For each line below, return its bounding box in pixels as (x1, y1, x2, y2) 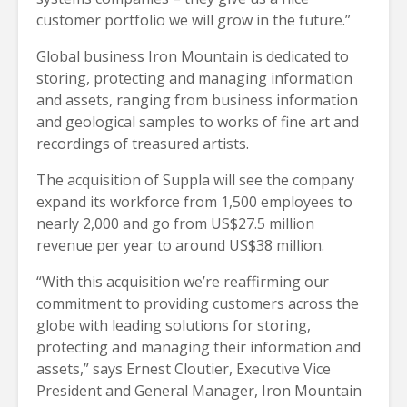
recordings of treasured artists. (36, 134, 249, 154)
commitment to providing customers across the (36, 293, 359, 314)
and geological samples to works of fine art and (36, 112, 359, 133)
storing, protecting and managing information (36, 68, 352, 89)
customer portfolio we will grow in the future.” (36, 10, 351, 31)
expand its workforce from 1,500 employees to (36, 192, 352, 213)
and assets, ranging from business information (36, 90, 358, 111)
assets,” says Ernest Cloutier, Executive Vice (36, 359, 331, 380)
